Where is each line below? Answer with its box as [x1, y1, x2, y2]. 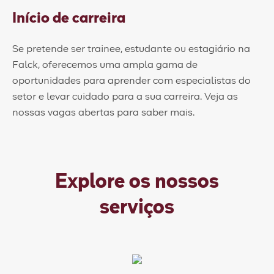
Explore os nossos [55, 172, 219, 192]
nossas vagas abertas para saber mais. [12, 107, 194, 117]
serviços [100, 198, 174, 218]
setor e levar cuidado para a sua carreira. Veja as [12, 91, 238, 102]
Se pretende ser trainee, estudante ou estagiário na [12, 43, 250, 54]
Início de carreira [12, 10, 125, 26]
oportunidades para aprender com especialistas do [12, 75, 251, 86]
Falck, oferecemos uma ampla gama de [12, 59, 198, 70]
